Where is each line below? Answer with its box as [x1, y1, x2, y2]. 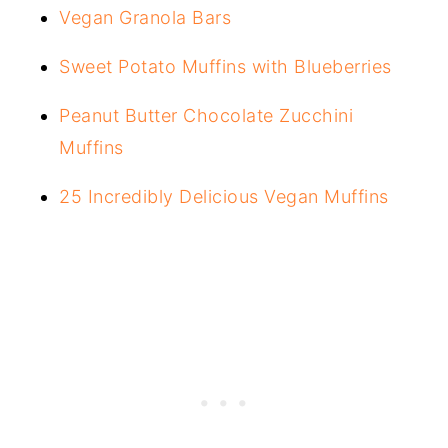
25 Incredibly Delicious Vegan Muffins [59, 186, 395, 208]
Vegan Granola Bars [59, 7, 232, 29]
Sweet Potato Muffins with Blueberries [59, 56, 398, 78]
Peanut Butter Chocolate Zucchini [59, 105, 354, 127]
